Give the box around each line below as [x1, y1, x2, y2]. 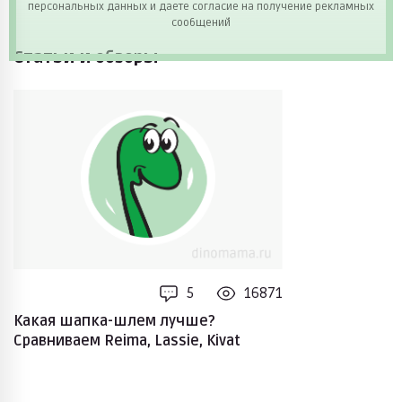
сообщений [171, 15, 231, 30]
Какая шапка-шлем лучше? [13, 311, 215, 330]
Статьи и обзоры [13, 47, 158, 67]
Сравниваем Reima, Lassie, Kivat [13, 331, 240, 350]
